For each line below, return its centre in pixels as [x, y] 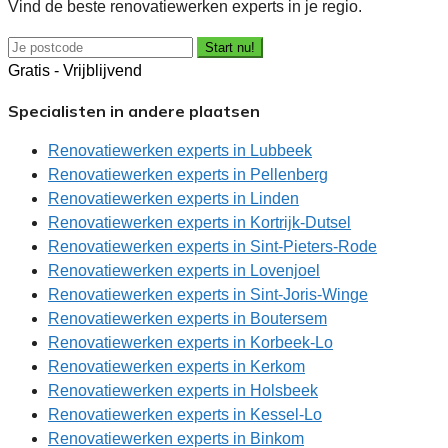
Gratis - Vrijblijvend [75, 71]
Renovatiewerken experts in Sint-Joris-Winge [208, 295]
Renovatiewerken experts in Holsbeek [183, 391]
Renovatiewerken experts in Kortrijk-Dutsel [199, 223]
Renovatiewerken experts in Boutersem [187, 319]
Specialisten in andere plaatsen [134, 111]
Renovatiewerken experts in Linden [173, 199]
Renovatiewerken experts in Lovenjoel [184, 271]
